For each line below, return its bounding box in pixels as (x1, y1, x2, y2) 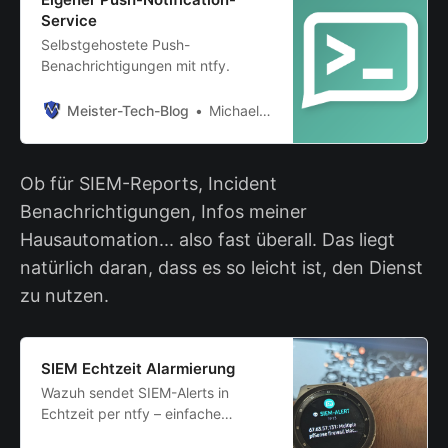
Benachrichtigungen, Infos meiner (20, 201, 307, 223)
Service (41, 10, 97, 30)
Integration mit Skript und (41, 426, 208, 444)
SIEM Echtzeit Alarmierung (41, 359, 235, 379)
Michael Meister (209, 101, 259, 119)
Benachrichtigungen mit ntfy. (41, 56, 230, 74)
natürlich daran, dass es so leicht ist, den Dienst (20, 257, 423, 279)
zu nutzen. (20, 285, 109, 307)
